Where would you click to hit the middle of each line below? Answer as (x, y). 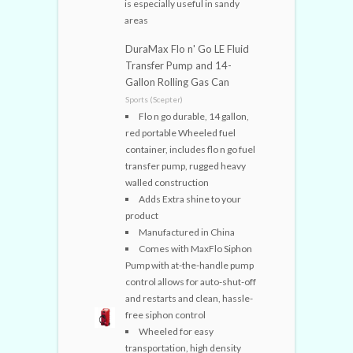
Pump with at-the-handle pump (190, 266)
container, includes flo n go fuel (190, 150)
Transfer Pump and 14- (178, 66)
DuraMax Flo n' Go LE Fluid (187, 49)
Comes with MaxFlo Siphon (195, 249)
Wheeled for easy (176, 332)
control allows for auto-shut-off (191, 282)
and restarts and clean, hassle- (189, 299)
